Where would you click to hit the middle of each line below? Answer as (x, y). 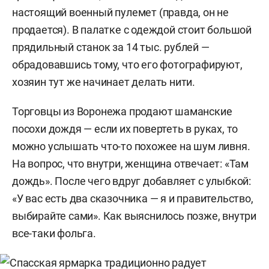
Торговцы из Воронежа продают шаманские (122, 111)
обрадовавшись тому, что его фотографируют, (127, 65)
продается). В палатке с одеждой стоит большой (132, 30)
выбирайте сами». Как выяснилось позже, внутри (134, 216)
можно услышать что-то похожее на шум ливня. (131, 146)
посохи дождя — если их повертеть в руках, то (125, 129)
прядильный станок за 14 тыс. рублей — (111, 47)
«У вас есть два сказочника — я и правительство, (133, 198)
